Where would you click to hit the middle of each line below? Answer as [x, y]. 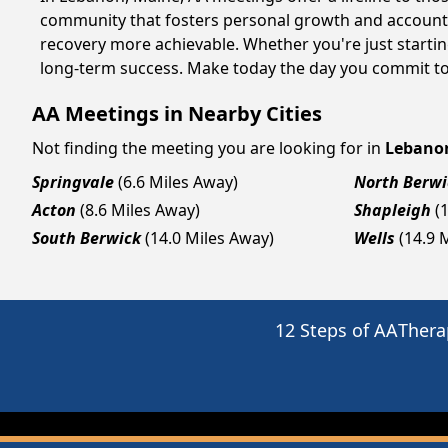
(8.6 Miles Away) [140, 210]
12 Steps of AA [336, 330]
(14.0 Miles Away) [209, 238]
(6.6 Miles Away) [178, 182]
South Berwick [86, 238]
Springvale [73, 182]
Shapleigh [392, 210]
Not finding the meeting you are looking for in [206, 148]
